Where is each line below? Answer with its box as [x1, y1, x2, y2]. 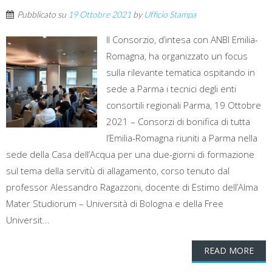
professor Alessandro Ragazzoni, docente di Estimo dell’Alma [6, 181, 258, 194]
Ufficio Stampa [144, 9, 196, 20]
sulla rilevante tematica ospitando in [106, 66, 255, 79]
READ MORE [204, 245, 254, 257]
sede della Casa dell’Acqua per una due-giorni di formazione [6, 148, 254, 161]
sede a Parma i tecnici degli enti [106, 83, 236, 95]
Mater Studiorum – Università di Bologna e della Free [6, 197, 223, 210]
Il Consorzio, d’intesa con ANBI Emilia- [106, 33, 258, 46]
